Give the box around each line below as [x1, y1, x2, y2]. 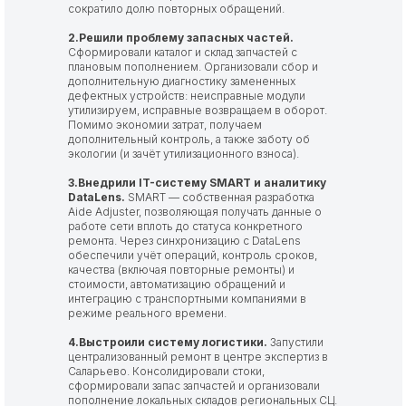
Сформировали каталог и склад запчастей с [68, 45, 297, 59]
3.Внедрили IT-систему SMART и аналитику [68, 176, 326, 189]
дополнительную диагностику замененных [68, 74, 295, 88]
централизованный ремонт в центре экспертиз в [68, 350, 328, 363]
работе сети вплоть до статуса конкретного [68, 219, 303, 233]
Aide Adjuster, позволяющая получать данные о [68, 205, 322, 218]
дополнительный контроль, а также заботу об [68, 132, 310, 146]
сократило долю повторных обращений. [68, 2, 285, 15]
